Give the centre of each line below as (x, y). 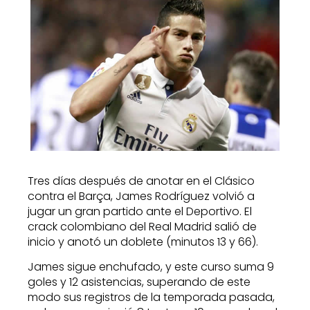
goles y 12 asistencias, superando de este (139, 282)
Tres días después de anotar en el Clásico (141, 181)
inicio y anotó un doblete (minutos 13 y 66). (143, 241)
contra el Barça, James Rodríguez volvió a (141, 196)
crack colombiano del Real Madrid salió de (142, 226)
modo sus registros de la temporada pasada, (151, 298)
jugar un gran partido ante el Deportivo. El (140, 211)
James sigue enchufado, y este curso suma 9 (151, 267)
